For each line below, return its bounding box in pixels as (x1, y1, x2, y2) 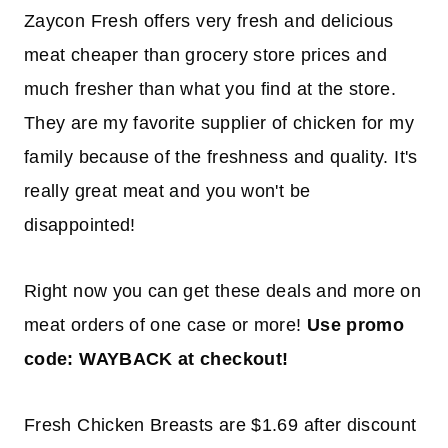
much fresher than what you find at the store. (24, 79, 397, 100)
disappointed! (24, 215, 136, 236)
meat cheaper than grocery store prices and (24, 45, 388, 66)
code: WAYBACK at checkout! (24, 349, 289, 370)
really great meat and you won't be (24, 181, 311, 202)
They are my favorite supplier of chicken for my (24, 113, 414, 134)
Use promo (306, 315, 405, 336)
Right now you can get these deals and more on (24, 281, 422, 302)
